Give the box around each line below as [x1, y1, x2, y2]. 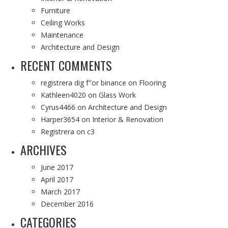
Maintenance [41, 30, 83, 40]
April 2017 [41, 175, 73, 184]
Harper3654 [41, 115, 79, 124]
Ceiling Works [41, 18, 85, 27]
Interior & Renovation [92, 115, 163, 124]
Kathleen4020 [41, 90, 86, 100]
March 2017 [41, 187, 80, 196]
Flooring [139, 78, 166, 88]
